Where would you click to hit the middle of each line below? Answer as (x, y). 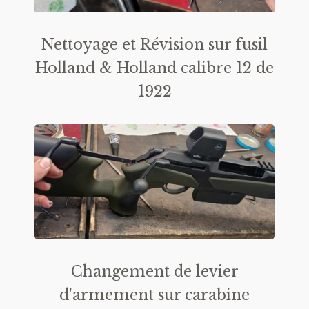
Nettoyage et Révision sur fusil (154, 44)
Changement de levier (154, 271)
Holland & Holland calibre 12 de (154, 68)
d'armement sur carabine (154, 295)
